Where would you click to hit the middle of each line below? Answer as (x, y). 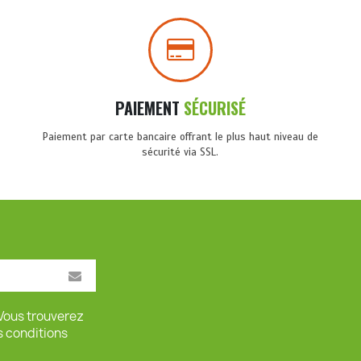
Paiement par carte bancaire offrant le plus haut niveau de (180, 137)
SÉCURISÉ (214, 108)
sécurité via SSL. (180, 152)
